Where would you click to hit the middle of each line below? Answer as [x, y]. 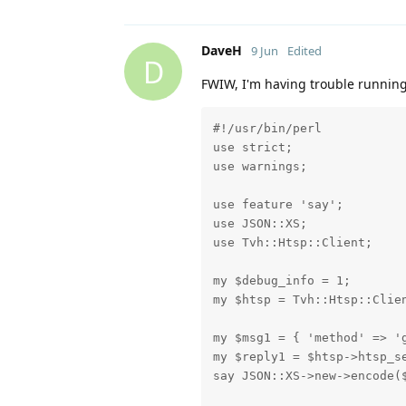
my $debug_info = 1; [281, 280]
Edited [304, 51]
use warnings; [260, 166]
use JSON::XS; [260, 223]
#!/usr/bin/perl [267, 128]
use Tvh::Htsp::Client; [292, 242]
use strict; [252, 147]
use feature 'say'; [278, 204]
